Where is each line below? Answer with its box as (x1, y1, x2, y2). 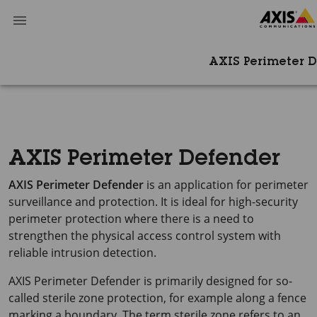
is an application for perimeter (144, 177, 309, 192)
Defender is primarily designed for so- (88, 273, 292, 289)
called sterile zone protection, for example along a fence (8, 290, 306, 306)
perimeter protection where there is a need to (8, 211, 254, 226)
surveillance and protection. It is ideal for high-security (8, 194, 298, 209)
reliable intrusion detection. (8, 245, 156, 260)
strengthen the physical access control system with (8, 228, 281, 243)
